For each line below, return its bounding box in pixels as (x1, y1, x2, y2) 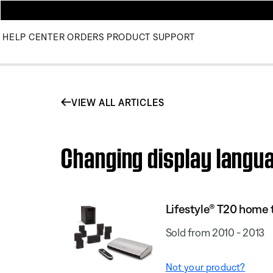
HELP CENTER (2, 32, 65, 42)
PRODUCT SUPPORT (106, 32, 195, 42)
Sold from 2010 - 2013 (165, 225, 265, 239)
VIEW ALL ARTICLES (71, 96, 165, 108)
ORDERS (67, 32, 104, 42)
